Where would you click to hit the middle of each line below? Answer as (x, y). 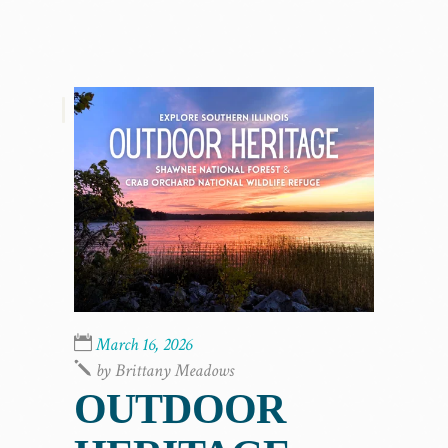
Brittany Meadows (174, 370)
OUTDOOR (180, 408)
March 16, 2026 (144, 344)
